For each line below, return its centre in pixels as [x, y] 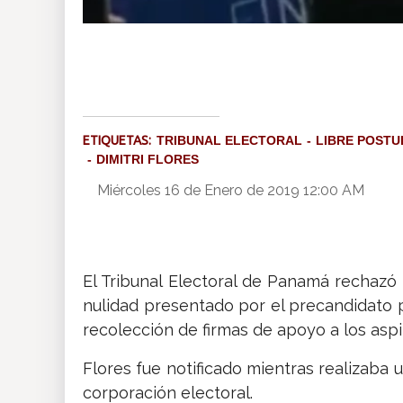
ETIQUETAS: [120, 141]
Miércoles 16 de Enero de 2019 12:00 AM [231, 191]
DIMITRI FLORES [148, 160]
